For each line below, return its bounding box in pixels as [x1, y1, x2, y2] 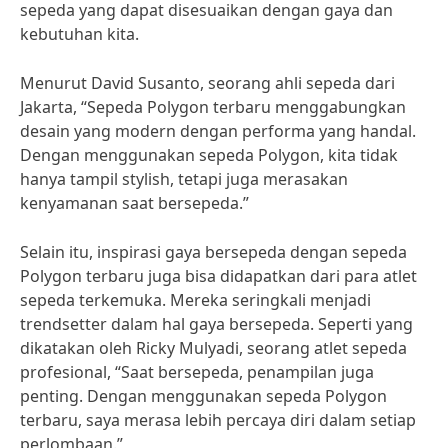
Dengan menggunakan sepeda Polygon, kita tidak [20, 144, 398, 166]
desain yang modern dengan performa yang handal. [20, 120, 416, 142]
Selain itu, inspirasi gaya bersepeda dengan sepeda [20, 241, 407, 263]
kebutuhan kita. [20, 23, 139, 45]
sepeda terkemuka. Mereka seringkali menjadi [20, 289, 371, 311]
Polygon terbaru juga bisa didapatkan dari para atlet [20, 265, 417, 287]
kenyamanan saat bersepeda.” [20, 192, 249, 214]
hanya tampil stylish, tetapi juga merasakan [20, 168, 348, 190]
